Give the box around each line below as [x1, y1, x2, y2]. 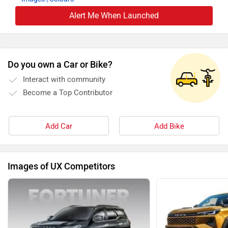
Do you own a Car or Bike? [8, 59, 112, 71]
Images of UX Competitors [8, 161, 115, 173]
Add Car [45, 122, 72, 131]
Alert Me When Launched [69, 11, 159, 21]
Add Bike [154, 122, 184, 131]
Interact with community [23, 75, 105, 84]
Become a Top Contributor [23, 88, 112, 98]
